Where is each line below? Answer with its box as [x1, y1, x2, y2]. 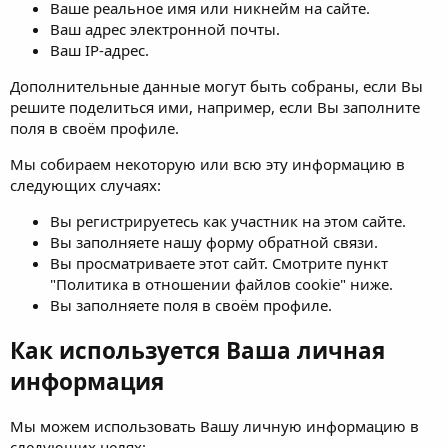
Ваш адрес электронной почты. [50, 19, 280, 40]
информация [10, 366, 164, 398]
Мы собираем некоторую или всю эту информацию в [10, 154, 405, 175]
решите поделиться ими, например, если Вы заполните [10, 97, 420, 118]
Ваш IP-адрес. [50, 40, 149, 61]
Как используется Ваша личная [10, 335, 385, 367]
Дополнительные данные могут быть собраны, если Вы [10, 76, 423, 97]
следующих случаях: [10, 175, 161, 196]
